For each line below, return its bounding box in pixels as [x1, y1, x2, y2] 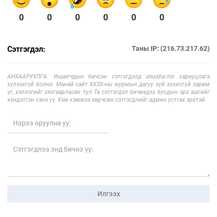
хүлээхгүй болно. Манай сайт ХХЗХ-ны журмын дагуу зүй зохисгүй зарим [7, 81, 210, 88]
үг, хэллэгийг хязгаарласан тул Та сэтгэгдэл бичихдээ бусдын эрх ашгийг [7, 89, 210, 96]
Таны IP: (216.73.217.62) [132, 45, 210, 53]
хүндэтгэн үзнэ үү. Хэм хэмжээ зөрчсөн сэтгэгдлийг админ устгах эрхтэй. [7, 96, 206, 104]
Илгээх [97, 190, 120, 198]
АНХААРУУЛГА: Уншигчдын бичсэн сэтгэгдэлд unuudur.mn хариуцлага [7, 73, 210, 80]
